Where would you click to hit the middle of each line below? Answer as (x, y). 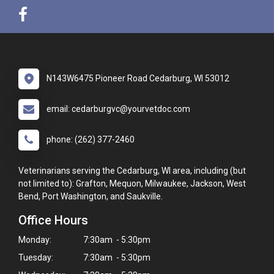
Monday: (35, 239)
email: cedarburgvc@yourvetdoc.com (118, 109)
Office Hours (53, 220)
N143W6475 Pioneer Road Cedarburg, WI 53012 (138, 78)
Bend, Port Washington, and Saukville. (91, 196)
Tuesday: (36, 257)
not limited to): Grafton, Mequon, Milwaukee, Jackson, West (132, 183)
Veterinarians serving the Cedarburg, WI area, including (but (132, 170)
